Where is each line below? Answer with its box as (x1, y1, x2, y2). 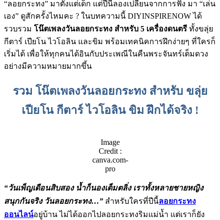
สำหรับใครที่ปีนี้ (105, 197, 159, 206)
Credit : (98, 147, 122, 156)
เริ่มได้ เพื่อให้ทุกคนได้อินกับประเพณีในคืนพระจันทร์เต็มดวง (4, 49, 208, 58)
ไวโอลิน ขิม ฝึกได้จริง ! (85, 103, 199, 116)
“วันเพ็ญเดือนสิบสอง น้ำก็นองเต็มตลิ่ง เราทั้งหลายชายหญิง (4, 184, 203, 192)
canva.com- (92, 156, 128, 165)
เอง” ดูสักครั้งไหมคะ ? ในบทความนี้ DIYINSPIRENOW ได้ (4, 11, 202, 20)
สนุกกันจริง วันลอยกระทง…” (4, 197, 105, 206)
